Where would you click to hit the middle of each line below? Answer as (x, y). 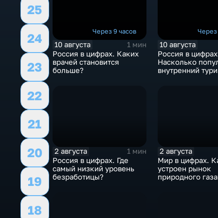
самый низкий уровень (93, 168)
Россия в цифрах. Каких (95, 54)
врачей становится (86, 62)
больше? (68, 70)
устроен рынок (184, 168)
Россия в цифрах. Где (90, 160)
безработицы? (78, 177)
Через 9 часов (114, 31)
